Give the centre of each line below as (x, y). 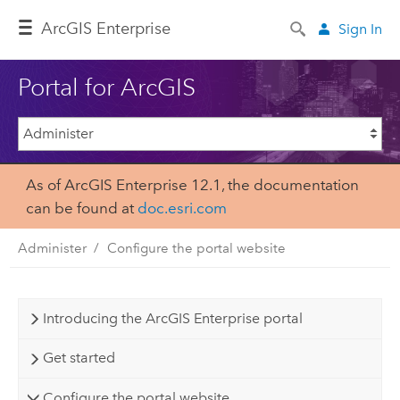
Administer (52, 248)
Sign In (361, 29)
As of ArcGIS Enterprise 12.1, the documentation (192, 185)
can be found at (81, 208)
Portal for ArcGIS (106, 87)
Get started (79, 358)
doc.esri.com (182, 208)
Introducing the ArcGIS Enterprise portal (172, 318)
